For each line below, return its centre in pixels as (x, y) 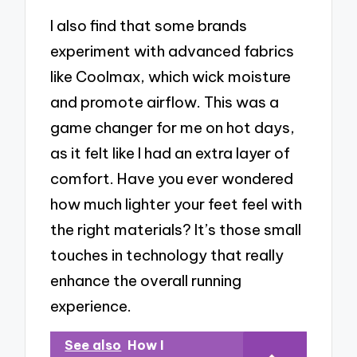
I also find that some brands (149, 25)
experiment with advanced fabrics (173, 51)
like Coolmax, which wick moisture (171, 76)
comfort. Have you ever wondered (172, 178)
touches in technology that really (167, 255)
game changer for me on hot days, (173, 127)
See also (93, 345)
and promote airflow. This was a (165, 102)
